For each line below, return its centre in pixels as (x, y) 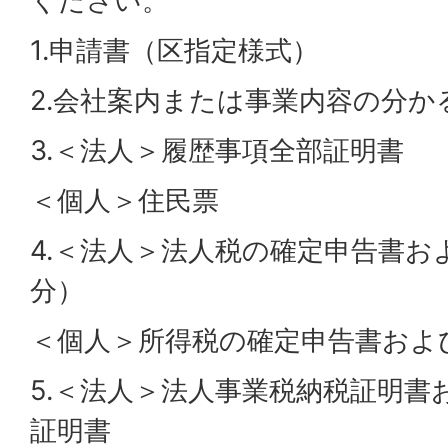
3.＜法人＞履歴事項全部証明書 (217, 151)
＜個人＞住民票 (124, 201)
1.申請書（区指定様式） (174, 51)
